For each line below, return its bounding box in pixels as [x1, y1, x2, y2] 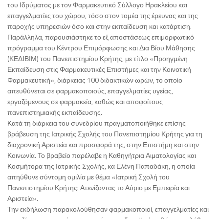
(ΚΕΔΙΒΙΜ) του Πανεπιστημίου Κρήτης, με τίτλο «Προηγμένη [7, 53, 188, 64]
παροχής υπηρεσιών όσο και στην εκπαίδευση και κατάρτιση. [7, 21, 192, 32]
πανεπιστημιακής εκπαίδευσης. [7, 107, 102, 118]
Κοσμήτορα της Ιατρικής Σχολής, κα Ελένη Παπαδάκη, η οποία [7, 161, 195, 172]
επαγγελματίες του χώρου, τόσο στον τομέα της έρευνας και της [7, 10, 198, 21]
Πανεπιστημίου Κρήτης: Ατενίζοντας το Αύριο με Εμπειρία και [7, 182, 190, 193]
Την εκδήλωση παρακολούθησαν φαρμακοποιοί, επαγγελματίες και [7, 204, 209, 215]
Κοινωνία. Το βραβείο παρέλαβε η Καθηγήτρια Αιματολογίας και [7, 150, 196, 161]
